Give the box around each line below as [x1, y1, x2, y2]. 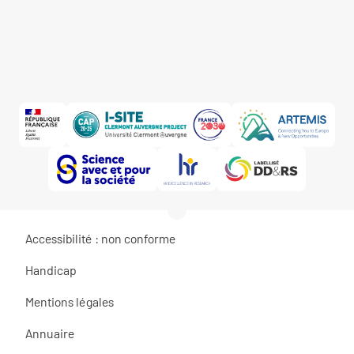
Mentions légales [25, 294, 114, 310]
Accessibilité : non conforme [25, 231, 175, 247]
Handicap [25, 262, 77, 278]
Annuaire [25, 326, 74, 341]
